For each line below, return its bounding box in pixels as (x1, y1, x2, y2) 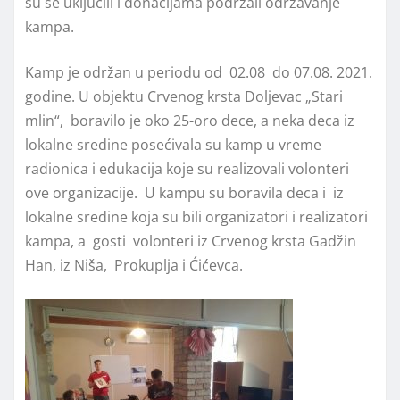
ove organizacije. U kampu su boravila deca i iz (25, 183, 344, 204)
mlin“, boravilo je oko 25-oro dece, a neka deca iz (25, 111, 354, 131)
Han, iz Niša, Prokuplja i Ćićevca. (25, 255, 243, 276)
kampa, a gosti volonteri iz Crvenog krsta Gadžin (25, 231, 356, 252)
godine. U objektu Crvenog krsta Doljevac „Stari (25, 87, 343, 107)
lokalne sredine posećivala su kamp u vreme (25, 135, 321, 155)
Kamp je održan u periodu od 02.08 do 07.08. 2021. (25, 62, 372, 83)
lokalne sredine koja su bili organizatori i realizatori (25, 207, 368, 228)
